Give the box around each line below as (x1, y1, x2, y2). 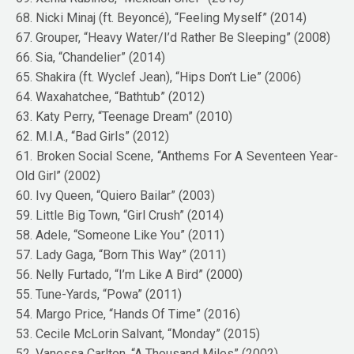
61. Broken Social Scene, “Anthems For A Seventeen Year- (16, 148, 338, 164)
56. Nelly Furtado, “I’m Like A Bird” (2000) (16, 266, 243, 282)
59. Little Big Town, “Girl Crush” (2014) (16, 207, 224, 223)
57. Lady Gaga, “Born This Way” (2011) (16, 247, 227, 262)
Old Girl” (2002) (16, 168, 101, 183)
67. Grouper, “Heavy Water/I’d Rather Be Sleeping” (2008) (16, 29, 331, 45)
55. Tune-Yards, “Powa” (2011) (16, 286, 183, 302)
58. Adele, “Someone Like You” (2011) (16, 227, 225, 243)
